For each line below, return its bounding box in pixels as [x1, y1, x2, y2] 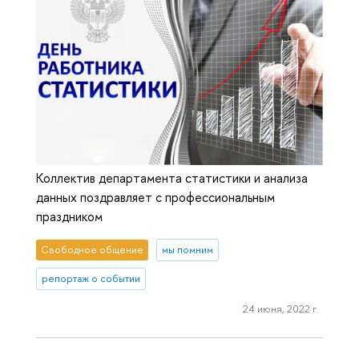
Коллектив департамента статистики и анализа [36, 169, 308, 188]
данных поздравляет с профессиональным [36, 188, 275, 207]
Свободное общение [41, 243, 144, 257]
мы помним [161, 243, 213, 257]
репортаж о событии [42, 272, 141, 286]
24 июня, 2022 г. [242, 301, 318, 316]
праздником [36, 208, 103, 226]
